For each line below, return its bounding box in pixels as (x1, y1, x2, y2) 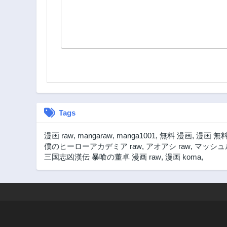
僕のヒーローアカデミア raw (44, 142, 142, 151)
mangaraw (78, 131, 112, 140)
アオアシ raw (146, 142, 191, 151)
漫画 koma (165, 153, 201, 162)
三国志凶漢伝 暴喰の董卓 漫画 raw (44, 153, 161, 162)
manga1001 (117, 131, 156, 140)
